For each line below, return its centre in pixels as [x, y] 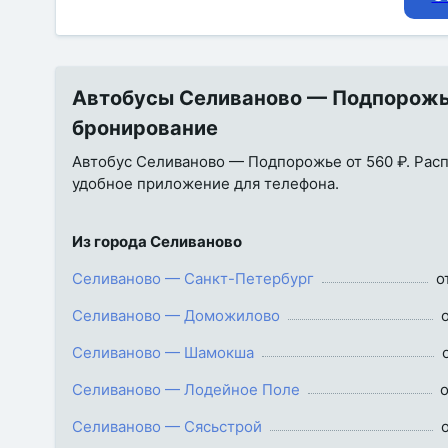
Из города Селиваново [157, 241]
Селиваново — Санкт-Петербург [193, 278]
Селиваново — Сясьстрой [167, 426]
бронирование [145, 128]
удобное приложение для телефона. [205, 183]
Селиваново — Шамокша [163, 352]
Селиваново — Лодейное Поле [186, 389]
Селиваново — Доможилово [176, 315]
